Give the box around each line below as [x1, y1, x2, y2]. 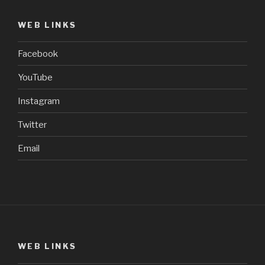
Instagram [18, 95, 60, 106]
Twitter [18, 119, 47, 130]
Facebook [18, 48, 58, 59]
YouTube [18, 72, 53, 83]
